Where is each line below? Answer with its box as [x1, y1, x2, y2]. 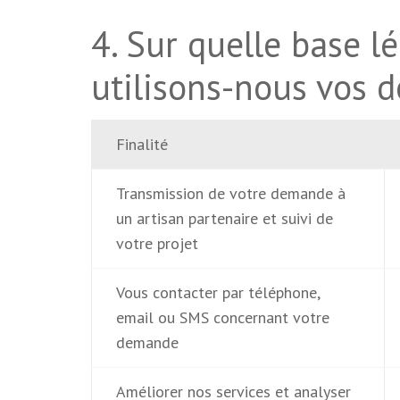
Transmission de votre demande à [115, 183, 346, 204]
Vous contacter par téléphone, [115, 282, 321, 303]
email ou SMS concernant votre [115, 307, 329, 328]
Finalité [115, 134, 168, 154]
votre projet [115, 233, 198, 254]
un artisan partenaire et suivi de [115, 208, 333, 229]
